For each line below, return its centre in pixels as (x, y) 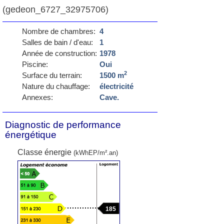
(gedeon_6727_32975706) (55, 9)
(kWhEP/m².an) (96, 153)
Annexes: (37, 97)
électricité (116, 86)
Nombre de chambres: (58, 31)
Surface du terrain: (52, 75)
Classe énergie (45, 152)
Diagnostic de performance (63, 125)
